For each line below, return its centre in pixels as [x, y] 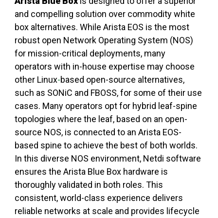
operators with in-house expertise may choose [105, 67]
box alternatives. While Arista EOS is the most [102, 27]
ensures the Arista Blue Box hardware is [91, 172]
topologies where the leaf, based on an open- [101, 119]
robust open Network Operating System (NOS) [104, 40]
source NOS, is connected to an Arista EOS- [98, 132]
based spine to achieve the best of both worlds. [106, 145]
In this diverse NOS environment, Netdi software [108, 159]
